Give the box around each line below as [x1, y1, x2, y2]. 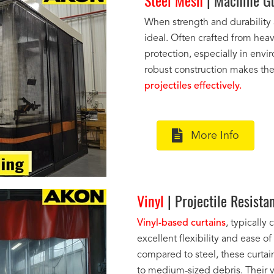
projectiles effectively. [144, 81, 242, 91]
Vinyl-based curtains [137, 218, 226, 228]
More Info [191, 130, 239, 141]
